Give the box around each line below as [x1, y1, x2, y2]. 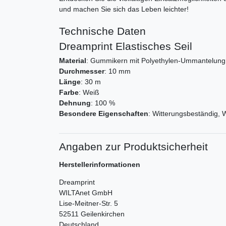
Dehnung [59, 99, 91, 107]
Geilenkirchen [81, 210, 125, 218]
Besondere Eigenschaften [59, 109, 148, 118]
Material [59, 56, 86, 65]
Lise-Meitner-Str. [59, 199, 112, 208]
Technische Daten [59, 25, 146, 37]
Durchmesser [59, 67, 104, 76]
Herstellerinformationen [59, 160, 140, 169]
